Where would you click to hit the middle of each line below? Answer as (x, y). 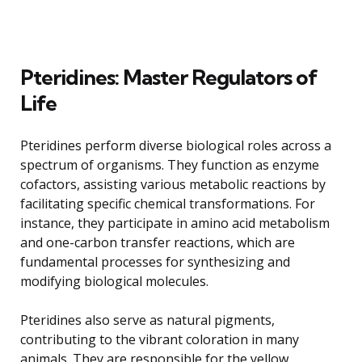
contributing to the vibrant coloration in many (160, 339)
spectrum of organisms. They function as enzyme (170, 164)
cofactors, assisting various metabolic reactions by (173, 184)
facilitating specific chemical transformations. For (168, 203)
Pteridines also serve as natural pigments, (147, 320)
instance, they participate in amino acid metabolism (175, 223)
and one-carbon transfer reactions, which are (158, 242)
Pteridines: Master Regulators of (169, 77)
